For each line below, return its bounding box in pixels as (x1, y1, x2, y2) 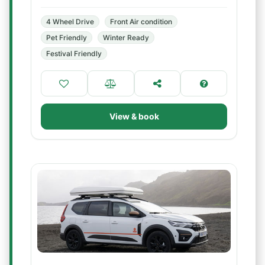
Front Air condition (110, 17, 172, 26)
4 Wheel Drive (46, 17, 94, 26)
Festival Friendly (46, 49, 102, 58)
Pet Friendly (46, 33, 87, 42)
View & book (109, 111, 159, 121)
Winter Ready (103, 33, 149, 42)
